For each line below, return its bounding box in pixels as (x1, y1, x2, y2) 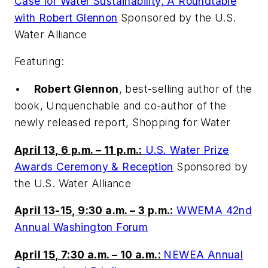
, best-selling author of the (118, 83, 252, 96)
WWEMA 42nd (173, 204, 252, 217)
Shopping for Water (132, 116, 231, 129)
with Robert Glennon (14, 11, 118, 24)
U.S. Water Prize (142, 143, 229, 156)
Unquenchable (46, 99, 120, 112)
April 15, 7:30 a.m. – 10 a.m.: (14, 248, 164, 261)
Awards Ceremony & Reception (14, 160, 173, 173)
